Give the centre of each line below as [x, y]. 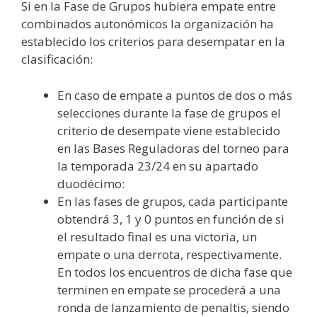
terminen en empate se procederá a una [169, 289]
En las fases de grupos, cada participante [173, 201]
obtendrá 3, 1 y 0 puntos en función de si [171, 219]
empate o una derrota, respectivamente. [169, 254]
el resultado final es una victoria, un [157, 236]
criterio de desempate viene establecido [169, 130]
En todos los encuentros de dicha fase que [175, 272]
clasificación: [57, 59]
